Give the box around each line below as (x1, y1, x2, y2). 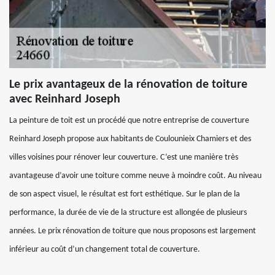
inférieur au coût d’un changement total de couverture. (9, 245, 200, 254)
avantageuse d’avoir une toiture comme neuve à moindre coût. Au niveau (9, 171, 261, 180)
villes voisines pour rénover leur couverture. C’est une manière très (9, 153, 238, 162)
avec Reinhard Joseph (9, 93, 120, 106)
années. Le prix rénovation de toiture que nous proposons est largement (9, 227, 256, 236)
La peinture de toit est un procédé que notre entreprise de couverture (9, 116, 249, 125)
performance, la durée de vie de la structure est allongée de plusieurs (9, 208, 247, 217)
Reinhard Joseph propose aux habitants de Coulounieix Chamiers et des (9, 134, 251, 144)
